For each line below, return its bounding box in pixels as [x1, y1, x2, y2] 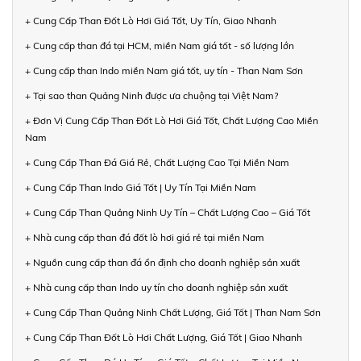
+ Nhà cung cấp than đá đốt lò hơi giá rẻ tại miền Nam [25, 230, 264, 243]
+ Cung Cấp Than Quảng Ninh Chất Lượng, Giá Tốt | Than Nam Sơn [25, 305, 321, 318]
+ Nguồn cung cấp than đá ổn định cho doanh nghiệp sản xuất [25, 255, 300, 268]
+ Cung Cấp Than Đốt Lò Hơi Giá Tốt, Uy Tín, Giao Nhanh [25, 14, 276, 27]
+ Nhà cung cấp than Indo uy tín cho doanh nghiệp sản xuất [25, 280, 288, 293]
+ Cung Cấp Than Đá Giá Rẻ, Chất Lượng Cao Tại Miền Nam [25, 156, 289, 168]
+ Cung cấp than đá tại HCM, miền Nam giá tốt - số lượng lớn [25, 39, 294, 52]
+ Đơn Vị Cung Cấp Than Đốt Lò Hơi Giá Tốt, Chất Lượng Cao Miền [25, 114, 318, 127]
